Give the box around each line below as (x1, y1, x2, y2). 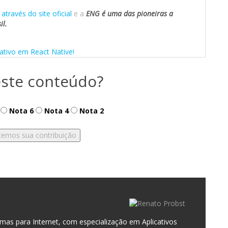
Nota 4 (42, 106, 69, 116)
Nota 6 (7, 106, 34, 116)
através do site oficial (2, 9, 72, 18)
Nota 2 (77, 106, 104, 116)
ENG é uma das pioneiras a (86, 9, 173, 18)
